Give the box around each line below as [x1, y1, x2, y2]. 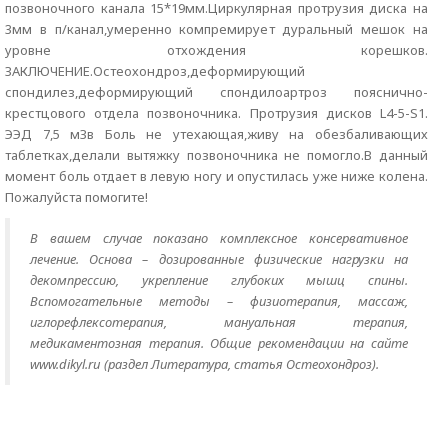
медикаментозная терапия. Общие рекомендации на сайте [30, 334, 408, 352]
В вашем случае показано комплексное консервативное [30, 229, 408, 247]
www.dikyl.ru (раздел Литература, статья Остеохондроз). [30, 355, 379, 373]
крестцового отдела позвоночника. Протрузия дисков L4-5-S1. [5, 104, 428, 122]
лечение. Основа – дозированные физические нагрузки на [30, 250, 408, 268]
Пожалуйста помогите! [5, 188, 148, 206]
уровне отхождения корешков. [5, 41, 428, 59]
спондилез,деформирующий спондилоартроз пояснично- [5, 83, 428, 101]
